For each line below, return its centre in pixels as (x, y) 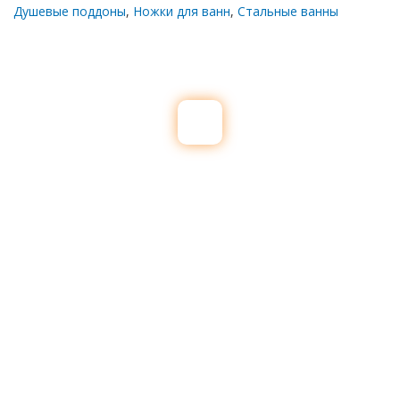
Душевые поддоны (70, 11)
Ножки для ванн (182, 11)
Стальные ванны (288, 11)
